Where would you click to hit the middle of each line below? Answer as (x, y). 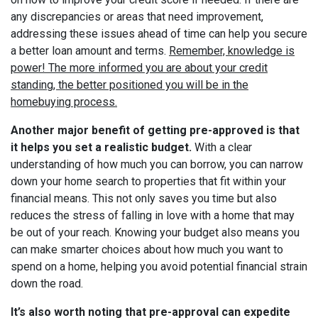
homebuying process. (64, 102)
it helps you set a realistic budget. (101, 148)
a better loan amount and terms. (90, 51)
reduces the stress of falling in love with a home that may (153, 216)
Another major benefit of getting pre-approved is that (155, 131)
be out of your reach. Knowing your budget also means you (155, 233)
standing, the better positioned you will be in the (130, 85)
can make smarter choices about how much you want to (147, 250)
